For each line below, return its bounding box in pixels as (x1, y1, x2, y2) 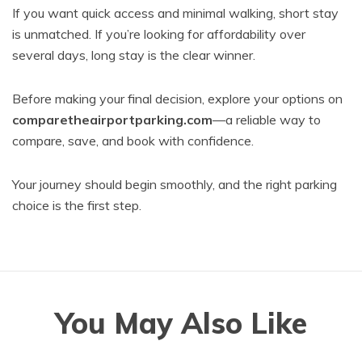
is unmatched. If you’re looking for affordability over (12, 26, 305, 42)
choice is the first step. (12, 197, 141, 213)
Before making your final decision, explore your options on (12, 90, 343, 107)
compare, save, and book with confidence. (12, 133, 254, 149)
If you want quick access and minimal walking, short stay (12, 5, 339, 21)
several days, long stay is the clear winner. (12, 47, 255, 63)
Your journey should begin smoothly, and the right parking (12, 176, 337, 192)
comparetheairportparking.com (12, 112, 213, 128)
